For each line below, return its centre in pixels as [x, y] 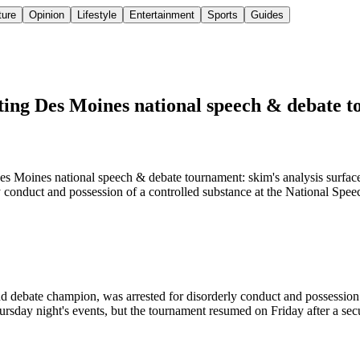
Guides [267, 15]
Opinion [47, 15]
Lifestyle [97, 15]
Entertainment [162, 15]
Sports [223, 15]
